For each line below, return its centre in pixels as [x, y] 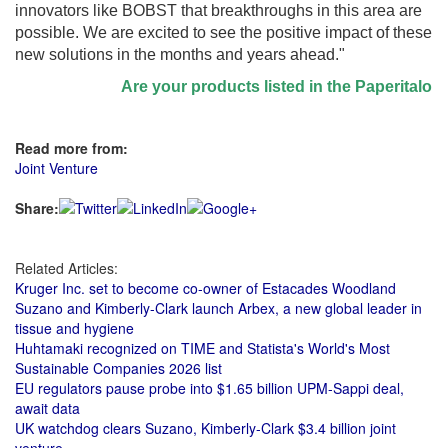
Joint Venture [56, 168]
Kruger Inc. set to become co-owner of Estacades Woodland [205, 288]
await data [47, 408]
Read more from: [71, 148]
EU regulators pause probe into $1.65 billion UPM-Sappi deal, [209, 388]
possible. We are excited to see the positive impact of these [223, 32]
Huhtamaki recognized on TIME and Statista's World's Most [202, 348]
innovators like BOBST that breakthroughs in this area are [218, 10]
